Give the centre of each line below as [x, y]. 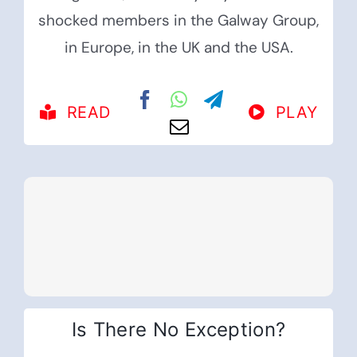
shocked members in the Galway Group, [178, 21]
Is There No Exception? [178, 330]
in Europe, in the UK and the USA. [178, 48]
